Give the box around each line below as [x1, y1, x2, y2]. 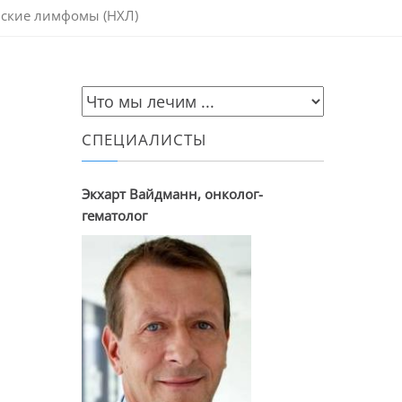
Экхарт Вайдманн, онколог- [82, 185, 263, 203]
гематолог [82, 206, 147, 224]
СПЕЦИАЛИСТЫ [82, 129, 207, 150]
